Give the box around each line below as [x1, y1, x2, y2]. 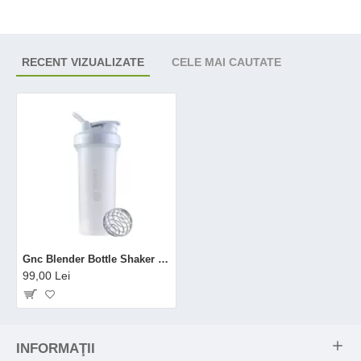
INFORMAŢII [16, 341, 95, 356]
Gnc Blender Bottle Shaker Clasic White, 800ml [158, 253, 168, 265]
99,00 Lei [23, 269, 70, 282]
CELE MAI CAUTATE [172, 56, 281, 68]
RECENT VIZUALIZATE [22, 56, 144, 68]
